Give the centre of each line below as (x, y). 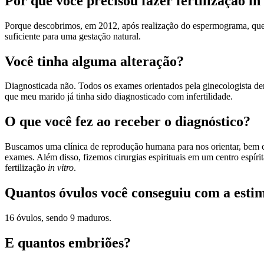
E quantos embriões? (68, 242)
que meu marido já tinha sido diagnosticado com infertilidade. (119, 97)
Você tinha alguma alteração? (94, 61)
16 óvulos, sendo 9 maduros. (58, 218)
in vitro (61, 168)
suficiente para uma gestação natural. (73, 36)
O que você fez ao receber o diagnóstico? (128, 122)
